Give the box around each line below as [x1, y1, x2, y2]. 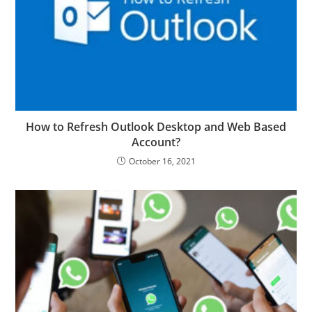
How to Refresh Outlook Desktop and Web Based [26, 118, 286, 134]
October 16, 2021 [128, 155, 196, 167]
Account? [132, 134, 180, 150]
